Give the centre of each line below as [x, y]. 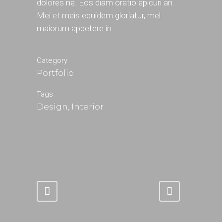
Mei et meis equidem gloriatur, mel [99, 15]
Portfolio [55, 73]
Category [52, 60]
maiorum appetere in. [75, 28]
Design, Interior [70, 107]
